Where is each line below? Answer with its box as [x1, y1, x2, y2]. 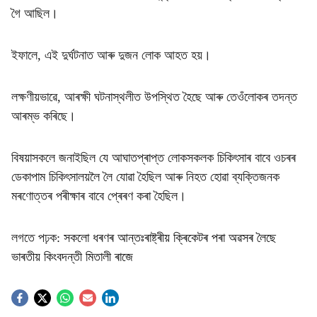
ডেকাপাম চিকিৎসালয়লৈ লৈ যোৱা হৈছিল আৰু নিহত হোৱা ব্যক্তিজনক [11, 170, 279, 184]
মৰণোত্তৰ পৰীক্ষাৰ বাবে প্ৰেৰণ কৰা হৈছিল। [11, 189, 186, 203]
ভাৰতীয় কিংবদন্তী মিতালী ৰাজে [11, 250, 133, 264]
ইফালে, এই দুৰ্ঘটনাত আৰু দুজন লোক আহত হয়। [11, 48, 211, 62]
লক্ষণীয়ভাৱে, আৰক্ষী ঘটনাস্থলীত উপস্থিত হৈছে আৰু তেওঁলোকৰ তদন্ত [11, 90, 297, 104]
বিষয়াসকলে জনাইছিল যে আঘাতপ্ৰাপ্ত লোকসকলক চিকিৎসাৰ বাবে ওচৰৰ [11, 151, 296, 165]
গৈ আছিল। [11, 6, 58, 21]
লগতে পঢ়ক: [11, 231, 60, 245]
